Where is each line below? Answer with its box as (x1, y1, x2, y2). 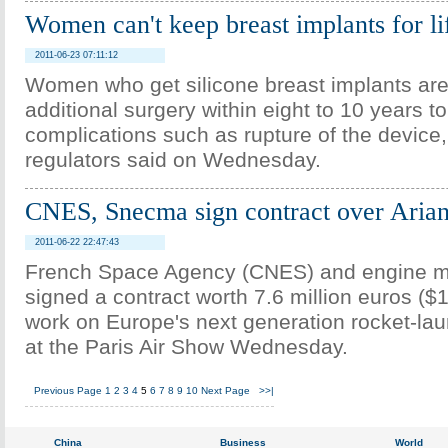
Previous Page (34, 385, 102, 396)
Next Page (201, 385, 250, 396)
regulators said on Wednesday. (25, 148, 321, 172)
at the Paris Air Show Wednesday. (25, 335, 348, 359)
